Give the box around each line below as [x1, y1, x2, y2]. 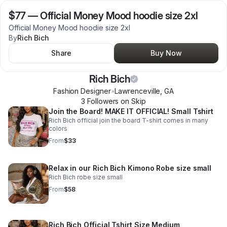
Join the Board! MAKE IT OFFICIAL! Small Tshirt [49, 107, 214, 116]
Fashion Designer [53, 87, 111, 95]
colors [49, 125, 67, 132]
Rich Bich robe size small [49, 173, 123, 181]
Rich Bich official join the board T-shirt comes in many [49, 117, 208, 124]
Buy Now [150, 49, 182, 57]
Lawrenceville [115, 87, 161, 95]
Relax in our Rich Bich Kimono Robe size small [49, 164, 212, 172]
